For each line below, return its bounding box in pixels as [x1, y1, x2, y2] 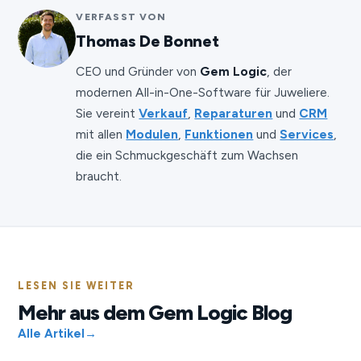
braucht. [76, 168, 122, 185]
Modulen [126, 127, 179, 143]
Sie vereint [76, 106, 139, 122]
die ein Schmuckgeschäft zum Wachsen [76, 147, 299, 164]
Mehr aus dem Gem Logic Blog [18, 300, 293, 326]
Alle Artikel [18, 326, 85, 342]
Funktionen [185, 127, 254, 143]
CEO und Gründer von [76, 64, 201, 80]
